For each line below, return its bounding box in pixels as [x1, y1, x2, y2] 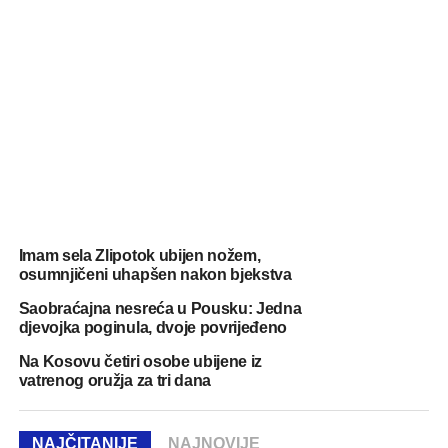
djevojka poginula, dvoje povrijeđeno [18, 318, 288, 336]
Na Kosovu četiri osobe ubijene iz [18, 352, 263, 370]
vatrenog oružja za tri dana [18, 371, 212, 389]
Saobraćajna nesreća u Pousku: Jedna [18, 299, 302, 317]
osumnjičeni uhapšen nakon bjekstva [18, 265, 292, 283]
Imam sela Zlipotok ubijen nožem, [18, 246, 261, 264]
